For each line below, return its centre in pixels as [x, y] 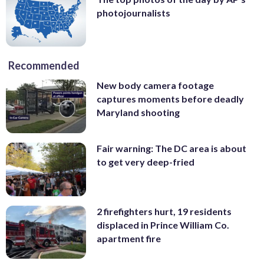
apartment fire [129, 238]
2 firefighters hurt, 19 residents [164, 211]
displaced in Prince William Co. [163, 225]
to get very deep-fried [146, 162]
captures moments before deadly [170, 99]
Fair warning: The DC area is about [171, 148]
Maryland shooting [138, 113]
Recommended [44, 66]
